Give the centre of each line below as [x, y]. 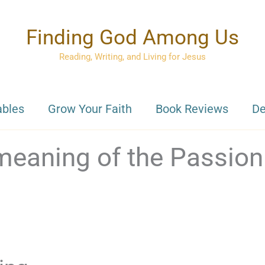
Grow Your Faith [90, 109]
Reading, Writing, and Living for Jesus [132, 57]
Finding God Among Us [132, 38]
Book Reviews [192, 109]
